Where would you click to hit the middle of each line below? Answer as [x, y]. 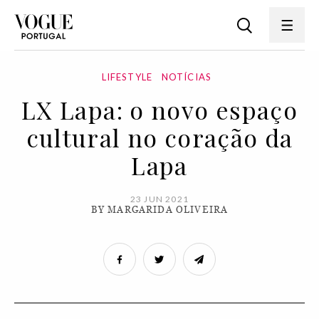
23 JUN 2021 [159, 199]
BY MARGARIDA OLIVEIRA [159, 210]
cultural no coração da [159, 137]
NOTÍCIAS [187, 77]
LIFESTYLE [127, 77]
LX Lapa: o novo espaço [159, 110]
